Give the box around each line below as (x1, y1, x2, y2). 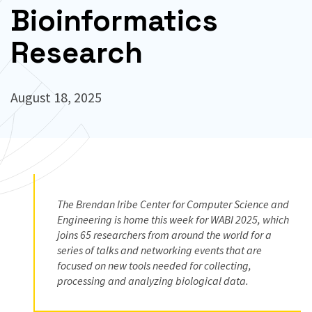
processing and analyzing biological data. (57, 274, 249, 288)
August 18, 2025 (10, 88, 102, 106)
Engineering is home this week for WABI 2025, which (57, 212, 289, 226)
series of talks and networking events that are (57, 243, 262, 257)
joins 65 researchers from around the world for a (57, 228, 272, 242)
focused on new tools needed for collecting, (57, 258, 251, 272)
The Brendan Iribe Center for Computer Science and (57, 197, 289, 211)
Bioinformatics (10, 2, 218, 39)
